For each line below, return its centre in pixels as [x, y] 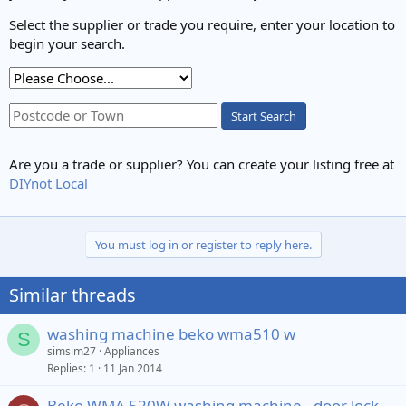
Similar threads [72, 295]
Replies [65, 368]
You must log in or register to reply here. [203, 244]
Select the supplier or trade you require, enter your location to [202, 24]
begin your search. [67, 43]
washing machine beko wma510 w [171, 333]
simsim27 [72, 351]
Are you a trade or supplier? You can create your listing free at [202, 164]
